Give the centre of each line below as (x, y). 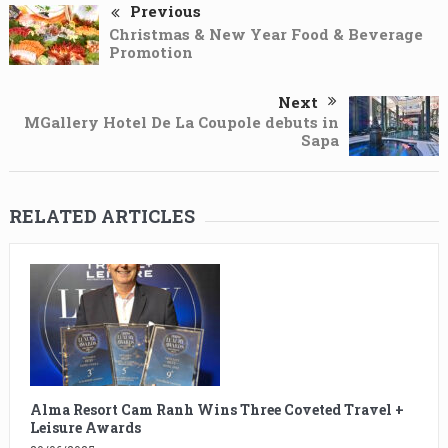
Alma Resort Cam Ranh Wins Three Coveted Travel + (216, 409)
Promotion (150, 51)
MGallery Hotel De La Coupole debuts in (182, 121)
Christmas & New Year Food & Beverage (265, 33)
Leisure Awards (85, 427)
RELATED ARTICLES (101, 215)
